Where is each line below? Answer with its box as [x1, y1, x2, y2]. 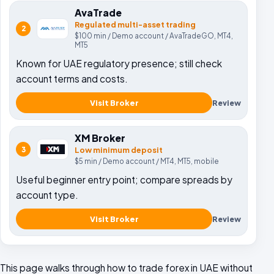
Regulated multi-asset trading [75, 20, 196, 29]
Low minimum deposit [75, 145, 163, 155]
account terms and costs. [16, 73, 128, 84]
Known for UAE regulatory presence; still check [16, 57, 222, 69]
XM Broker [75, 132, 125, 144]
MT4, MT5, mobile [160, 157, 219, 166]
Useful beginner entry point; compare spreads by [16, 174, 232, 185]
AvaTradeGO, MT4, [169, 31, 233, 40]
